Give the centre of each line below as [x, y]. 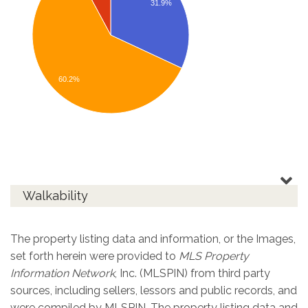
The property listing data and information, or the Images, [153, 239]
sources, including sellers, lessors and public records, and [154, 290]
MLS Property [214, 256]
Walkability [55, 196]
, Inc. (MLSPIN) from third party [192, 273]
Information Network [63, 273]
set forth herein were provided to [95, 256]
